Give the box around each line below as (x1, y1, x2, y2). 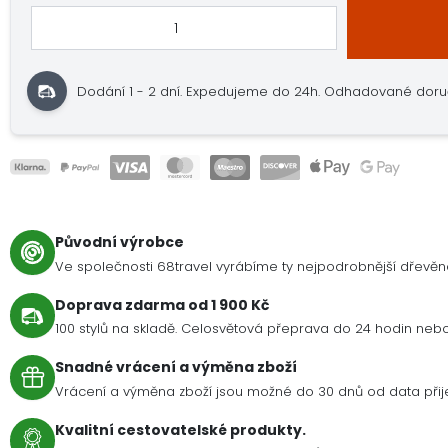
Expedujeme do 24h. (186, 81, 325, 101)
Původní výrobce (55, 232, 184, 253)
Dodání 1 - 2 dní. (77, 81, 187, 101)
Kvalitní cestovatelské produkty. (55, 419, 306, 440)
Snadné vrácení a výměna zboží (55, 357, 297, 378)
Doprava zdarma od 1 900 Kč (55, 294, 269, 315)
